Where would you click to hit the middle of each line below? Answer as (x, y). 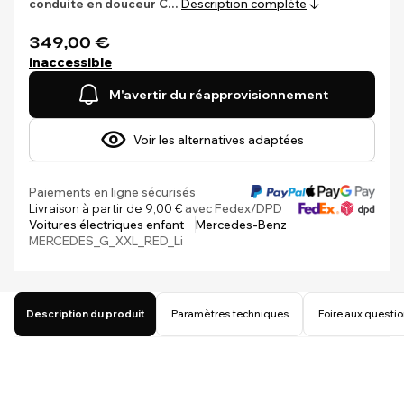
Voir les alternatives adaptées (218, 140)
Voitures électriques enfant (106, 225)
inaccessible (70, 62)
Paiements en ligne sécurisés (112, 192)
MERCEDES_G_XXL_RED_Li (106, 241)
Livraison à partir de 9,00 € (106, 208)
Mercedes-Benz (241, 225)
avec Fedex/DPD (232, 208)
